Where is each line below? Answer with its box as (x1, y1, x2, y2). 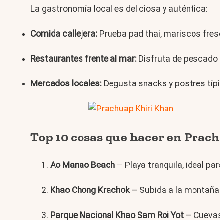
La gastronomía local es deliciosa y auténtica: (30, 3, 208, 14)
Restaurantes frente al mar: (30, 54, 137, 64)
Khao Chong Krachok (50, 185, 130, 195)
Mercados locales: (30, 79, 102, 89)
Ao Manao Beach (50, 160, 115, 170)
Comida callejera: (30, 28, 97, 39)
